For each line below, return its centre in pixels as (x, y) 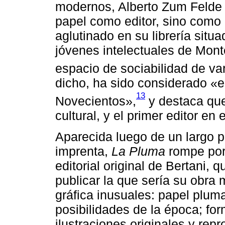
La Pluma (138, 151)
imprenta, (83, 151)
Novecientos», (96, 101)
